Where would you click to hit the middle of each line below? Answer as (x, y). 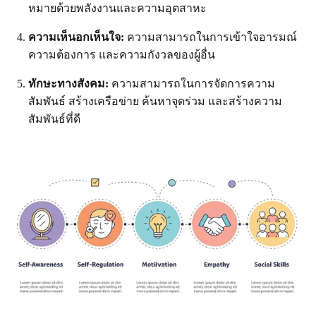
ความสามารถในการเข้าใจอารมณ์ (211, 37)
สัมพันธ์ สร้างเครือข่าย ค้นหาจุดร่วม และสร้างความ (155, 101)
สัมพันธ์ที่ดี (54, 119)
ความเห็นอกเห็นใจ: (76, 37)
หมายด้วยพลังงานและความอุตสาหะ (117, 8)
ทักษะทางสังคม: (68, 83)
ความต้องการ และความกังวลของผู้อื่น (122, 54)
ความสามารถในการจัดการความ (192, 83)
